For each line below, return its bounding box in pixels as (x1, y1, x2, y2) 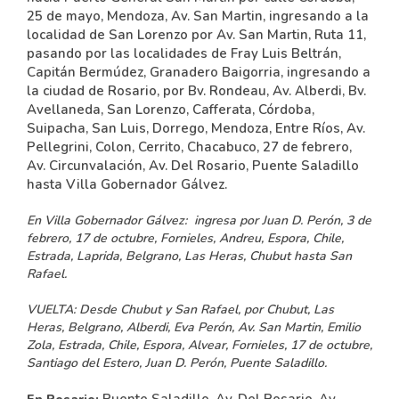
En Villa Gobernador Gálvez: (27, 212, 187, 229)
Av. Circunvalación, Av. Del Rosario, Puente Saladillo (27, 157, 359, 175)
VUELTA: (27, 301, 76, 318)
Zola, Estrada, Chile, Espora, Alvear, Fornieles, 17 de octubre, (27, 337, 372, 354)
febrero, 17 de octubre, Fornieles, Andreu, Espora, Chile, (27, 230, 344, 247)
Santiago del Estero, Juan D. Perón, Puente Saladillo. (27, 354, 327, 371)
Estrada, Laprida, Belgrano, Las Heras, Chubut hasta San (27, 248, 352, 265)
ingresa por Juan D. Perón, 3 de (187, 212, 371, 229)
